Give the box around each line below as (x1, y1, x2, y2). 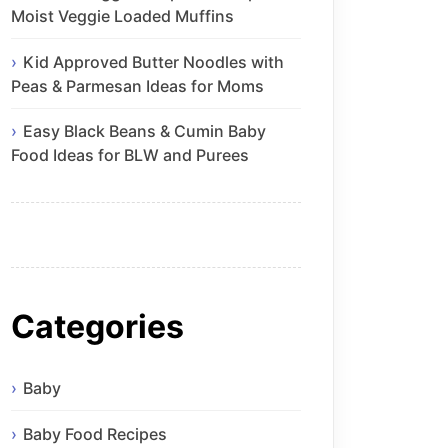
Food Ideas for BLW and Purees (11, 145, 249, 166)
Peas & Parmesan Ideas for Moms (11, 75, 264, 96)
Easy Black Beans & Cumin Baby (23, 121, 266, 142)
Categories (11, 306, 184, 346)
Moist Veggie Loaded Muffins (11, 5, 234, 26)
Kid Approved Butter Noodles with (23, 51, 284, 72)
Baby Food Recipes (23, 423, 167, 444)
